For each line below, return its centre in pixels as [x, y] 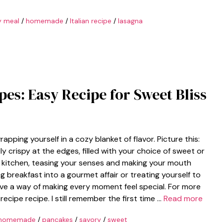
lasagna [130, 21]
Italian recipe [90, 21]
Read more [183, 198]
